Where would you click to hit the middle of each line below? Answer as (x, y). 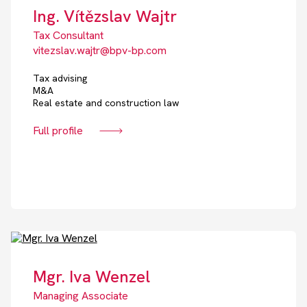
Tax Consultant (68, 36)
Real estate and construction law (106, 103)
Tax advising (60, 78)
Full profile (58, 131)
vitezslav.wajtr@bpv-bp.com (99, 51)
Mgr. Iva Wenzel (91, 277)
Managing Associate (80, 296)
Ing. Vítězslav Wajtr (105, 16)
